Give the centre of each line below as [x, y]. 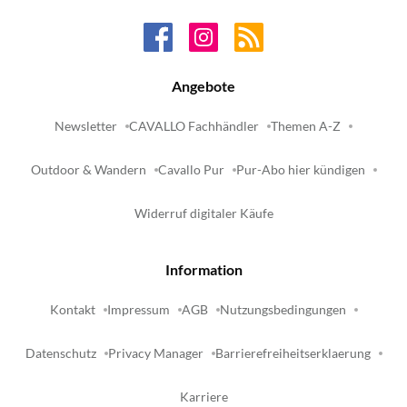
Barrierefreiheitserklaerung [293, 354]
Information [203, 270]
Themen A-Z [306, 127]
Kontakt [72, 310]
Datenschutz [60, 354]
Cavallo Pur [191, 170]
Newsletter [86, 127]
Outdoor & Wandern [88, 170]
